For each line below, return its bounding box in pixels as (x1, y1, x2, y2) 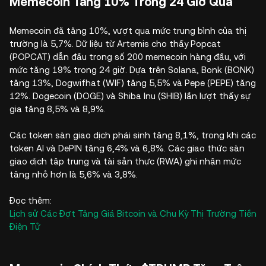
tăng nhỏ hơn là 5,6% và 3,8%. (9, 169, 138, 180)
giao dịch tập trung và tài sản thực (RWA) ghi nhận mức (9, 156, 241, 167)
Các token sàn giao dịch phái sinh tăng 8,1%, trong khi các (9, 130, 256, 141)
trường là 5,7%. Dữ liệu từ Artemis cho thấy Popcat (9, 39, 221, 49)
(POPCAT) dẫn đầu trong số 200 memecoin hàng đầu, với (9, 52, 246, 62)
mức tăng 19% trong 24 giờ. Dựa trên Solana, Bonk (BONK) (9, 65, 254, 75)
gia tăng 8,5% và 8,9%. (9, 104, 106, 115)
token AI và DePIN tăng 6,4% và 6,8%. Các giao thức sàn (9, 143, 245, 154)
